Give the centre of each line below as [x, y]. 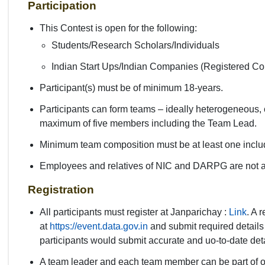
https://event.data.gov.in [99, 226]
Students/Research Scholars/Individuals [135, 45]
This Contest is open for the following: [118, 28]
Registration [61, 189]
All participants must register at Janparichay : [134, 212]
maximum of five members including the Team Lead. [148, 123]
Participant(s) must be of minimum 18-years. [131, 88]
